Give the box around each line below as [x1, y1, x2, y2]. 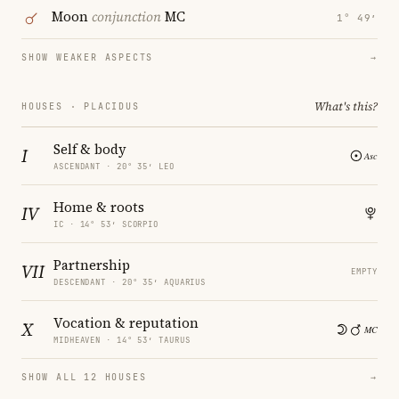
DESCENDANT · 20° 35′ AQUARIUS [53, 276, 207, 288]
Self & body [53, 139, 126, 159]
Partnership [53, 255, 130, 274]
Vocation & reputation [53, 313, 199, 332]
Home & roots [53, 197, 144, 216]
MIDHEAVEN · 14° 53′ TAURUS [53, 334, 191, 346]
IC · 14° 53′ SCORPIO [53, 218, 159, 230]
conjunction [92, 7, 161, 27]
